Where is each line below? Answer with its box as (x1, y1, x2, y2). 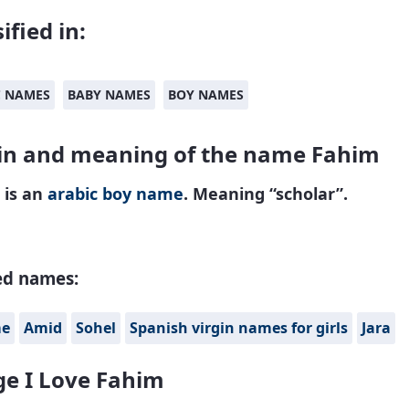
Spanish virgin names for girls (130, 318, 348, 339)
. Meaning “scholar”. (184, 183, 348, 204)
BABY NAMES (68, 86, 151, 103)
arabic (47, 183, 98, 204)
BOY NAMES (168, 86, 244, 103)
